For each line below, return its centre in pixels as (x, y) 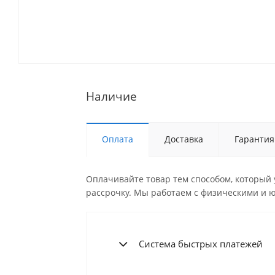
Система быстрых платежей (200, 244)
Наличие (111, 96)
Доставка (184, 139)
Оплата (117, 139)
